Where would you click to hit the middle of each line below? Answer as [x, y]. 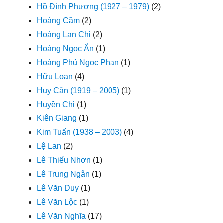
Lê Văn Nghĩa [61, 216]
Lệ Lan [49, 146]
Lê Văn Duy [58, 188]
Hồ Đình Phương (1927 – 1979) [93, 6]
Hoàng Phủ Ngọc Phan [78, 62]
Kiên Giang [57, 118]
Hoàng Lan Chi [64, 34]
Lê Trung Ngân [63, 174]
